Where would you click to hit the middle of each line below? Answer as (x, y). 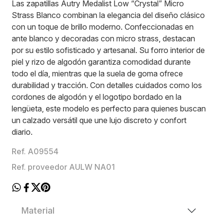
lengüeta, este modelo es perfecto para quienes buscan (109, 109)
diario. (22, 132)
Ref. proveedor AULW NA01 (63, 167)
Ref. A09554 (35, 152)
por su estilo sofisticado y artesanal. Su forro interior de (108, 50)
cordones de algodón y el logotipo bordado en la (97, 97)
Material (38, 211)
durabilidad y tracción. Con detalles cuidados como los (107, 85)
